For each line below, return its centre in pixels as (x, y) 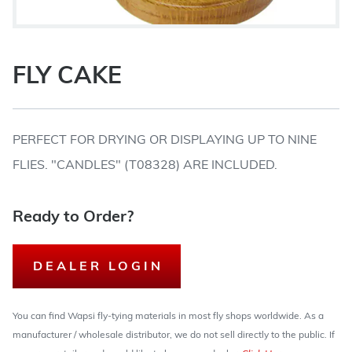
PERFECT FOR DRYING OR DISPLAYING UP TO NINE (165, 141)
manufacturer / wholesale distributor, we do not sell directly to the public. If (174, 335)
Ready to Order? (73, 218)
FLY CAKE (67, 77)
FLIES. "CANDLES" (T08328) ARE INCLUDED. (145, 166)
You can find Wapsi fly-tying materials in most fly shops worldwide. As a (168, 317)
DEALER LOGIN (98, 267)
